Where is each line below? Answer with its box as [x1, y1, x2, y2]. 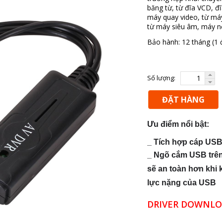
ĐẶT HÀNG [162, 94, 205, 105]
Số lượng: [147, 73, 175, 82]
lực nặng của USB [147, 178, 216, 187]
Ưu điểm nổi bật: [147, 120, 211, 128]
